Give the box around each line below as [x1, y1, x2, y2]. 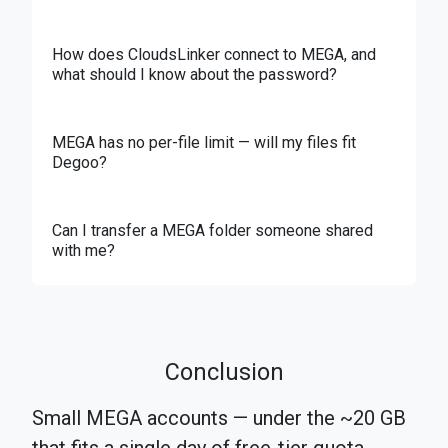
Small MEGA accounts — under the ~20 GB [32, 406, 406, 431]
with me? [52, 241, 115, 261]
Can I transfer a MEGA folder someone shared [52, 221, 373, 241]
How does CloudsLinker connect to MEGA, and [52, 45, 376, 65]
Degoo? [52, 153, 107, 173]
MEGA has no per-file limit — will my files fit [52, 133, 356, 153]
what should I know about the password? [52, 65, 337, 85]
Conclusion [164, 358, 284, 387]
